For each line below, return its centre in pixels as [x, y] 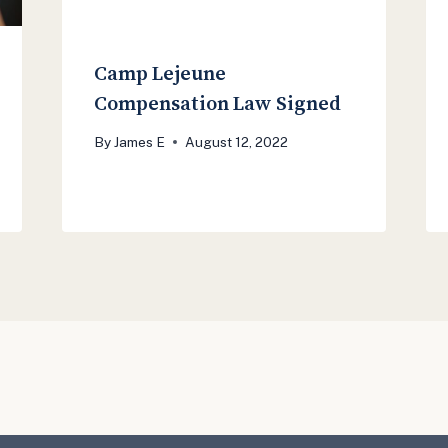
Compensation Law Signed [217, 102]
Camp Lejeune [159, 72]
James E [139, 141]
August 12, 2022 [236, 141]
